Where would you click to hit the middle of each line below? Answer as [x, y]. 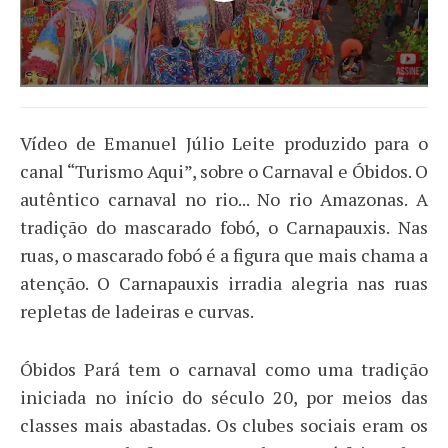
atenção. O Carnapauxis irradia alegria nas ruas [224, 282]
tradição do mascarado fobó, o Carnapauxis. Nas [224, 226]
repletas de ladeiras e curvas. [137, 310]
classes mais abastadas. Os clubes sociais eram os [224, 424]
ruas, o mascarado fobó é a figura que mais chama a [224, 254]
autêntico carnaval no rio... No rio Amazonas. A [224, 198]
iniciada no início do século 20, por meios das [224, 396]
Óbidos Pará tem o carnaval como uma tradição [224, 368]
